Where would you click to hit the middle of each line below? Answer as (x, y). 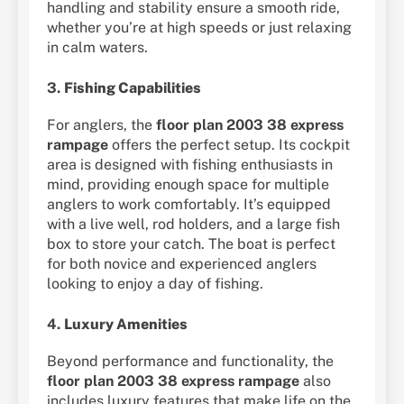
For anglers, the (101, 124)
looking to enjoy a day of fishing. (155, 283)
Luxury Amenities (126, 324)
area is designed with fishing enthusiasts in (190, 164)
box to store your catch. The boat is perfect (191, 243)
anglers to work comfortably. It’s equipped (189, 204)
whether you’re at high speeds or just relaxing (199, 27)
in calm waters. (97, 47)
